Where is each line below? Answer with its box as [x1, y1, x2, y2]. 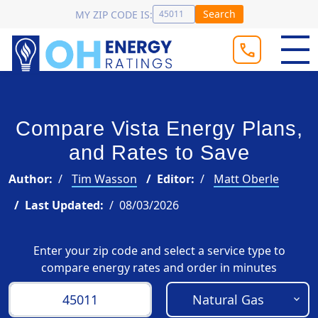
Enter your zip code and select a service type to [33, 243, 285, 258]
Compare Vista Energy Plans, [15, 117, 303, 140]
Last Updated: [25, 197, 104, 213]
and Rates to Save [68, 141, 250, 164]
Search [202, 7, 236, 21]
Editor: [157, 171, 194, 187]
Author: [9, 171, 53, 187]
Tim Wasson [72, 171, 137, 187]
